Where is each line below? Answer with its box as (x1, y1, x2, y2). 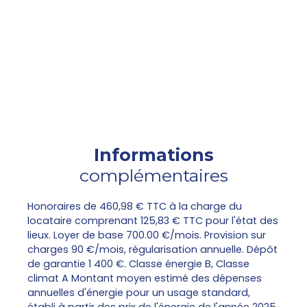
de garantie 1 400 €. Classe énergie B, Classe (27, 257, 249, 271)
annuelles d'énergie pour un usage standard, (27, 286, 250, 300)
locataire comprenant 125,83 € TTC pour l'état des (27, 214, 278, 228)
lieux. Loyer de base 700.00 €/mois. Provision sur (27, 228, 266, 243)
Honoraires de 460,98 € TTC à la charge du (27, 199, 242, 214)
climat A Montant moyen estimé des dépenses (27, 271, 262, 286)
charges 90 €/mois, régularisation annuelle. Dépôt (27, 243, 278, 257)
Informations (93, 145, 214, 166)
